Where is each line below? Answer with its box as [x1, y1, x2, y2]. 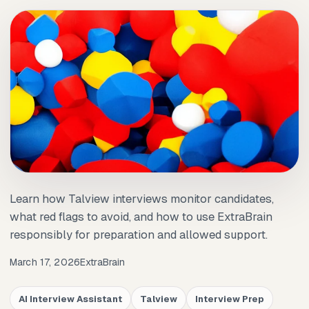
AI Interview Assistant [19, 292, 122, 305]
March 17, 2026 [10, 255, 80, 268]
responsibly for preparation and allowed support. [10, 227, 268, 243]
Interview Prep [195, 292, 264, 305]
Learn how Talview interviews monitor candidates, [10, 191, 274, 207]
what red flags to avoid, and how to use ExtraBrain [10, 209, 272, 225]
